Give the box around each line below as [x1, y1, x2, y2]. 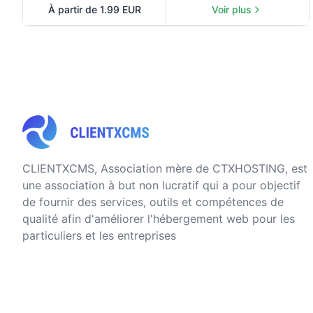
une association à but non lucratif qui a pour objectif [22, 178, 300, 192]
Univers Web [236, 9, 296, 22]
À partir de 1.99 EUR [48, 3, 141, 15]
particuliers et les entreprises [22, 228, 176, 242]
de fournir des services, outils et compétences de [22, 195, 284, 209]
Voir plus [212, 3, 252, 15]
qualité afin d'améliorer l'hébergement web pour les [22, 212, 295, 226]
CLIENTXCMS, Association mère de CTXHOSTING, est [22, 161, 307, 175]
